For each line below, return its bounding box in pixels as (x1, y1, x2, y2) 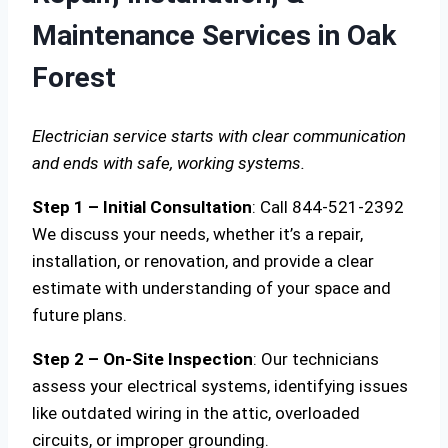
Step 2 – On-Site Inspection (32, 348, 253, 369)
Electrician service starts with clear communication (32, 125, 406, 146)
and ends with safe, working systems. (32, 152, 305, 173)
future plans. (32, 304, 127, 325)
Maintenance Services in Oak (32, 19, 396, 53)
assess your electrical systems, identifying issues (32, 375, 408, 396)
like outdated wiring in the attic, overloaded (32, 402, 360, 423)
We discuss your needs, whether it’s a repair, (32, 223, 363, 244)
